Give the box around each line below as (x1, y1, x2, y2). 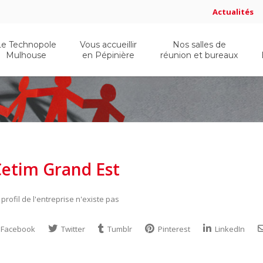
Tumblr (106, 224, 132, 234)
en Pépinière (82, 50, 134, 60)
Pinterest (156, 224, 190, 234)
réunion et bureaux (160, 50, 238, 60)
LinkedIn (213, 224, 245, 234)
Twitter (59, 224, 85, 234)
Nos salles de (172, 39, 226, 50)
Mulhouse (6, 50, 46, 60)
